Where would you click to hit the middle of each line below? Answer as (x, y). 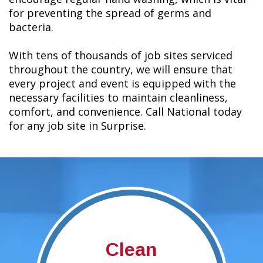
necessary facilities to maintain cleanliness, (118, 98)
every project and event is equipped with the (122, 84)
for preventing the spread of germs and (110, 13)
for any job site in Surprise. (77, 126)
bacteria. (31, 27)
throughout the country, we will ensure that (121, 70)
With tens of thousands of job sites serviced (121, 55)
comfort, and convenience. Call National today (125, 112)
